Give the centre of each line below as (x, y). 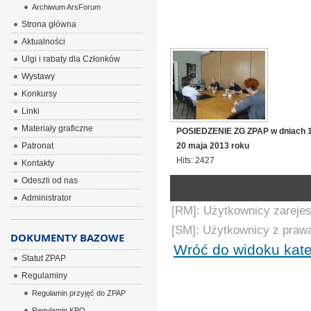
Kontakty (37, 163)
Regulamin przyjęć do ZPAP (78, 293)
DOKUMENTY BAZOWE (67, 237)
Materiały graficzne (57, 128)
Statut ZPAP (43, 258)
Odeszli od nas (49, 180)
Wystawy (38, 76)
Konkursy (39, 94)
